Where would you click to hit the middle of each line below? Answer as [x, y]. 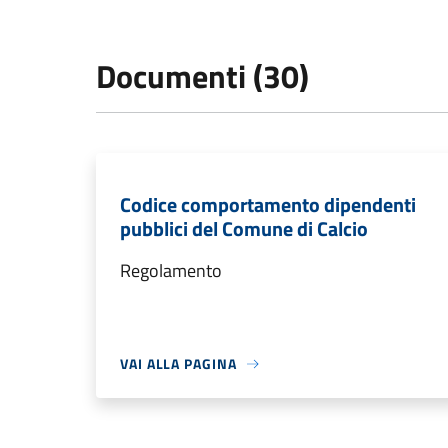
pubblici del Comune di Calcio [244, 229]
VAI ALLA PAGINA [178, 364]
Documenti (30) [202, 76]
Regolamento [171, 271]
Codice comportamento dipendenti [268, 205]
